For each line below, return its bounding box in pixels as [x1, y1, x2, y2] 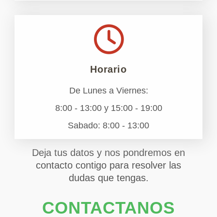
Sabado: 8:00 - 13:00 [68, 121, 149, 131]
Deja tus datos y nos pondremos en [32, 147, 185, 158]
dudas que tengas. [68, 172, 149, 184]
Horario [90, 64, 127, 75]
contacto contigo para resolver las [36, 160, 181, 171]
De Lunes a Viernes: [69, 86, 148, 96]
